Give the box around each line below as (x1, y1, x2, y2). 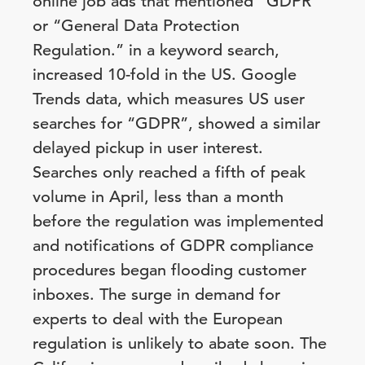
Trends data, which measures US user (33, 89, 305, 109)
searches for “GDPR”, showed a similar (33, 113, 320, 134)
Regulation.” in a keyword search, (33, 40, 279, 60)
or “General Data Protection (33, 15, 240, 36)
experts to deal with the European (33, 309, 283, 329)
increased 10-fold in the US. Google (33, 64, 297, 85)
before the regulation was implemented (33, 211, 323, 231)
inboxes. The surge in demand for (33, 284, 280, 305)
